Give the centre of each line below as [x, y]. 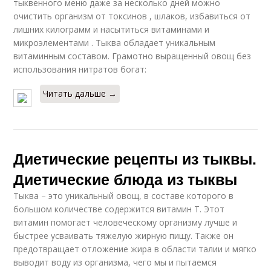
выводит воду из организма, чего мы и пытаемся [115, 263]
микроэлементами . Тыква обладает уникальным [115, 43]
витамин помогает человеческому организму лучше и [126, 223]
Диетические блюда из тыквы [126, 179]
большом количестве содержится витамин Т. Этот [119, 209]
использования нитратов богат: [80, 70]
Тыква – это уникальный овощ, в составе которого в [124, 196]
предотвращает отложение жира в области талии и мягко [135, 249]
